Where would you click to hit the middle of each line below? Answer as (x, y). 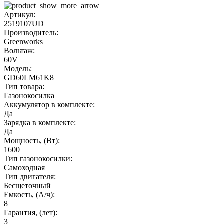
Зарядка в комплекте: (40, 122)
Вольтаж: (19, 50)
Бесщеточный (27, 185)
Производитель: (31, 32)
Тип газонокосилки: (38, 158)
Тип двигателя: (30, 176)
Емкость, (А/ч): (29, 194)
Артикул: (20, 14)
